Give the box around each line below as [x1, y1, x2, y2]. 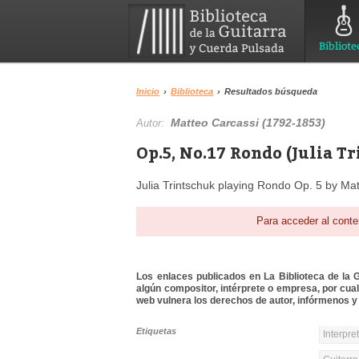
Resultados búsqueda [224, 87, 318, 96]
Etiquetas [136, 326, 177, 337]
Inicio [136, 87, 160, 96]
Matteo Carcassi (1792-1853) [171, 116, 326, 129]
